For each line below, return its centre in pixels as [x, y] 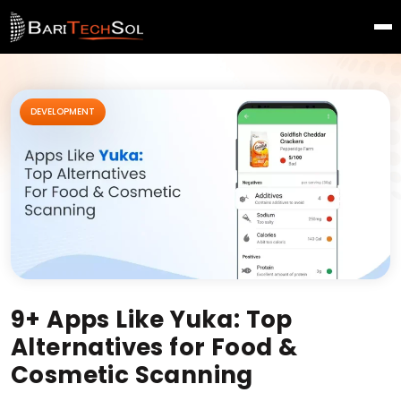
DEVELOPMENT [63, 111]
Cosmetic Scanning [132, 375]
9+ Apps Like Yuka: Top [152, 320]
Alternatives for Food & [154, 347]
